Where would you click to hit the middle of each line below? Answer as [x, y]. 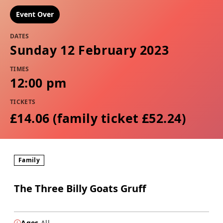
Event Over [35, 14]
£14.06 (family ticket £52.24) [98, 118]
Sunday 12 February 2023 [90, 50]
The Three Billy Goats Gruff [80, 189]
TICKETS [23, 102]
